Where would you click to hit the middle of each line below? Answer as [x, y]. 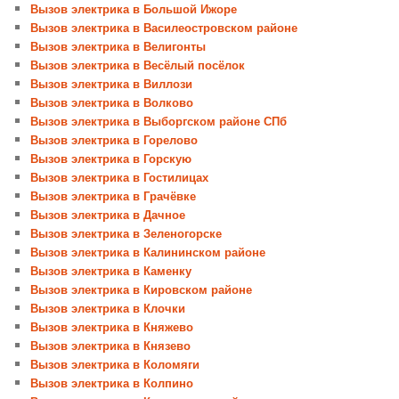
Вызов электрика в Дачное [108, 215]
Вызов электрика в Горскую [111, 159]
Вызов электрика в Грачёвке [114, 196]
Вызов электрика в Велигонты [118, 46]
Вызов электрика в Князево [111, 346]
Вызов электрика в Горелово [114, 140]
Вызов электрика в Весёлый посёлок [138, 65]
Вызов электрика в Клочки [108, 308]
